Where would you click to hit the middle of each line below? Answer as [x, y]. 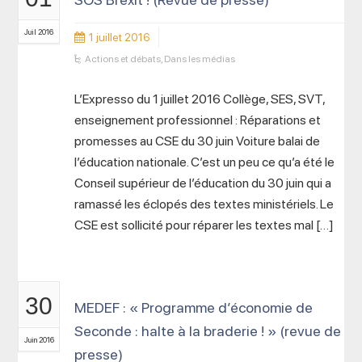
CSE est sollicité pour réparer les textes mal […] [204, 225]
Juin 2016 [39, 339]
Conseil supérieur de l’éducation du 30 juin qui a [203, 183]
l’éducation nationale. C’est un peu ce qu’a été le [205, 162]
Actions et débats [123, 59]
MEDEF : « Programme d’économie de [194, 307]
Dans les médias [200, 59]
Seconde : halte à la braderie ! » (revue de [208, 331]
